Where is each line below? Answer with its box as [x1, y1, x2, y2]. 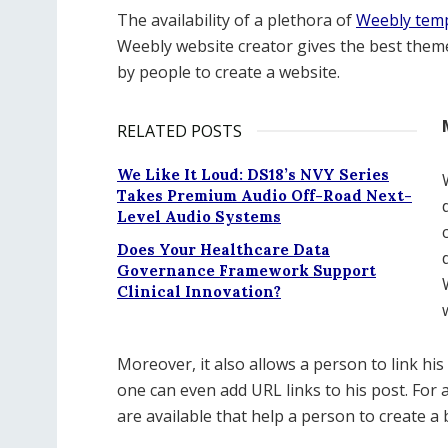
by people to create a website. [117, 61, 340, 83]
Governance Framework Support [117, 261, 376, 280]
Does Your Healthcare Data [117, 240, 330, 259]
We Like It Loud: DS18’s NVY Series [117, 165, 389, 184]
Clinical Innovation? [117, 282, 281, 301]
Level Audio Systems [117, 207, 281, 226]
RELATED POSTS [117, 120, 242, 142]
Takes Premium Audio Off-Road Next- [117, 186, 412, 205]
